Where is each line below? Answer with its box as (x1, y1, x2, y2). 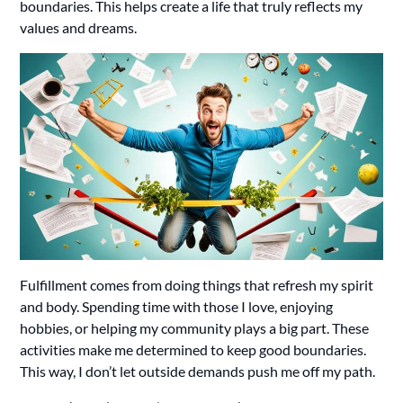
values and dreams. (20, 18, 138, 36)
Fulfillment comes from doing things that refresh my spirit (20, 276, 374, 294)
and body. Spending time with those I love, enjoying (20, 298, 334, 316)
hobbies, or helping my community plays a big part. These (20, 319, 370, 337)
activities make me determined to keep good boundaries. (20, 341, 367, 359)
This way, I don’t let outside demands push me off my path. (20, 363, 376, 381)
